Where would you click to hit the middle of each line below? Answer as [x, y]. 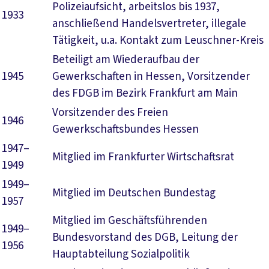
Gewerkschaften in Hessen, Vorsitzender [151, 77]
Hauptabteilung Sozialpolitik [121, 254]
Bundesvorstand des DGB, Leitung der [145, 237]
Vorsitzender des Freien [110, 113]
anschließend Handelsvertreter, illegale [149, 24]
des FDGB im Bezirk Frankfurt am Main [145, 93]
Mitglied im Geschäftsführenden [130, 221]
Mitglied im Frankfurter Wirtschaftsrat [143, 157]
